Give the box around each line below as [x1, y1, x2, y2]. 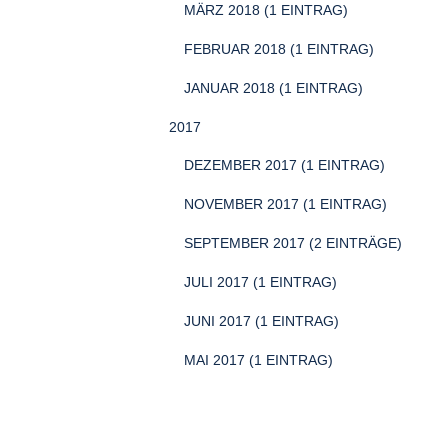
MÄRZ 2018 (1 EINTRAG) [184, 2, 348, 18]
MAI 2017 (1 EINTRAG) [184, 352, 333, 368]
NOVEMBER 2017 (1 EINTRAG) [184, 196, 387, 212]
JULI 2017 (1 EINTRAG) [184, 274, 337, 290]
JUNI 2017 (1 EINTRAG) [184, 313, 339, 329]
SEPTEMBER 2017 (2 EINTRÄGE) [184, 235, 402, 251]
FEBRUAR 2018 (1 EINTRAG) [184, 41, 374, 57]
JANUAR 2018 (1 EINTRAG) [184, 80, 363, 96]
